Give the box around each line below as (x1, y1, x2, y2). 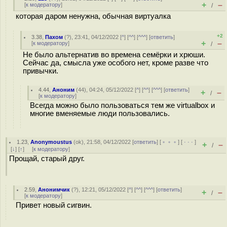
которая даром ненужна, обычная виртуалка (16, 12, 171, 20)
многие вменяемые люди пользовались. (30, 109, 170, 118)
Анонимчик (38, 186, 70, 193)
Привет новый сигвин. (16, 201, 92, 209)
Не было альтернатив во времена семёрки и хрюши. (23, 51, 205, 59)
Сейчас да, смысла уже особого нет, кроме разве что (23, 59, 208, 67)
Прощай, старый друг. (9, 155, 85, 163)
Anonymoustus (30, 139, 72, 145)
